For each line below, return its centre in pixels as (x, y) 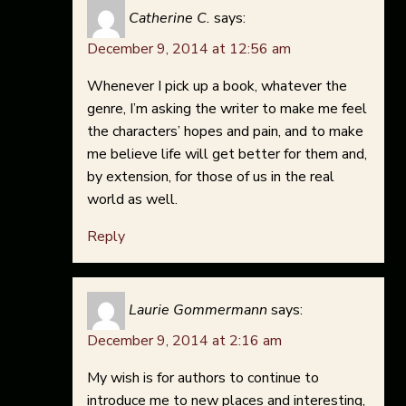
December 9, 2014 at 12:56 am (189, 49)
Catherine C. (169, 19)
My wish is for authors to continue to (203, 378)
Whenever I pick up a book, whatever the (217, 87)
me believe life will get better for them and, (227, 155)
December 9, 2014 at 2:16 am (184, 341)
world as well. (132, 200)
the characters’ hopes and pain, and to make (225, 132)
